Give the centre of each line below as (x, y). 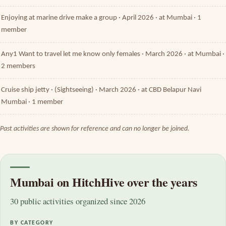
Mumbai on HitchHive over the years (104, 182)
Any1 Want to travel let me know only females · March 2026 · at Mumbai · (113, 54)
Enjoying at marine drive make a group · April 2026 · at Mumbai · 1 (101, 18)
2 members (18, 66)
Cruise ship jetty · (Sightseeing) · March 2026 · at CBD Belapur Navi (101, 90)
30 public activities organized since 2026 (78, 201)
